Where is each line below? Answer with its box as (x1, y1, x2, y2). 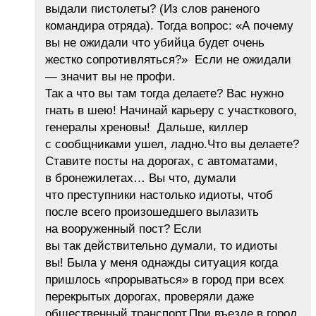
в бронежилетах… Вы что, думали (45, 171, 236, 186)
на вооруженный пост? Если (45, 222, 202, 236)
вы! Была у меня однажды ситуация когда (45, 256, 278, 270)
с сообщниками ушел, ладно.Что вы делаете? (45, 138, 299, 152)
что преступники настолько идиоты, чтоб (45, 188, 273, 202)
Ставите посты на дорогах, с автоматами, (45, 154, 278, 169)
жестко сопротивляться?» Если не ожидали (45, 53, 291, 67)
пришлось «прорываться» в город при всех (45, 273, 284, 287)
